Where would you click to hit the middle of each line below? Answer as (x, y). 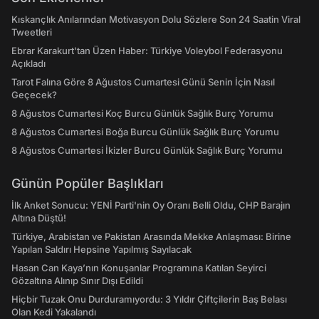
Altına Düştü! (39, 218)
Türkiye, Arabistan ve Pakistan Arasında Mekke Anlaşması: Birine (151, 236)
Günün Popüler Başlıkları (88, 183)
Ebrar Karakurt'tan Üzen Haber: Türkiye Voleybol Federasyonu (147, 51)
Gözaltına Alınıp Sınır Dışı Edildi (77, 281)
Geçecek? (34, 95)
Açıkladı (28, 63)
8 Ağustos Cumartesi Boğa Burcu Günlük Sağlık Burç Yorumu (145, 132)
